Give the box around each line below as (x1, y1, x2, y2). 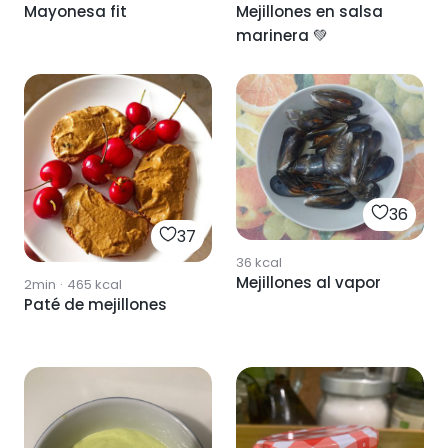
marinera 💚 (236, 24, 328, 46)
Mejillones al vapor (236, 271, 381, 293)
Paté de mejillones (24, 293, 167, 315)
